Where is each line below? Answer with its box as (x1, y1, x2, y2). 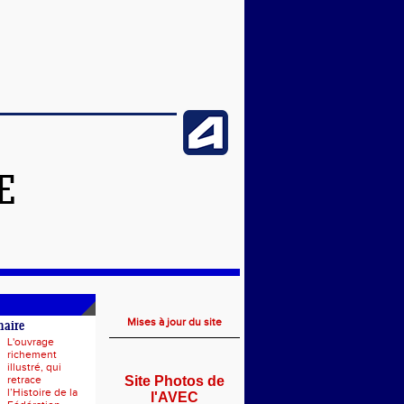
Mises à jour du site (127, 316, 222, 328)
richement (7, 348, 57, 361)
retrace (7, 373, 41, 386)
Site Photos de (124, 373, 225, 389)
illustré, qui (7, 361, 61, 373)
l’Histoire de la (7, 386, 78, 399)
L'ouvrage (7, 335, 54, 348)
